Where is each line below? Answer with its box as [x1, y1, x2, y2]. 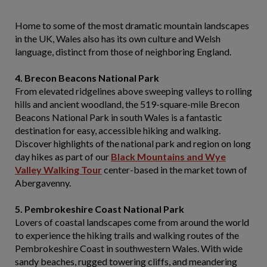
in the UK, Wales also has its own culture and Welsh [15, 33, 221, 44]
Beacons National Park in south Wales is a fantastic [15, 111, 222, 123]
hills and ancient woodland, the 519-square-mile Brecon [15, 98, 240, 110]
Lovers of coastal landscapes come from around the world [15, 216, 249, 228]
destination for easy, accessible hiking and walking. [15, 125, 221, 136]
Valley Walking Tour [15, 164, 102, 175]
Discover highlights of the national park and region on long [15, 138, 251, 149]
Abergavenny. [15, 177, 71, 188]
